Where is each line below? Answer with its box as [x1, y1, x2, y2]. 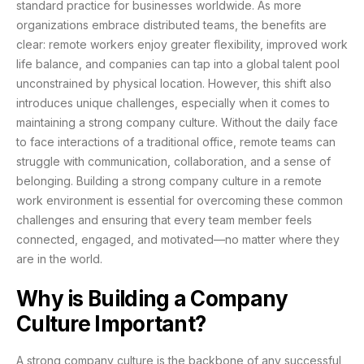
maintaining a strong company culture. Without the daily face [16, 115, 338, 130]
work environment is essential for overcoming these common [16, 193, 343, 208]
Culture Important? [16, 311, 206, 337]
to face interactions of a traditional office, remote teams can [16, 135, 336, 149]
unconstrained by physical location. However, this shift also [16, 76, 331, 91]
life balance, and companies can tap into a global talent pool [16, 57, 340, 71]
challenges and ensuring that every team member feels [16, 213, 312, 227]
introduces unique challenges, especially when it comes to [16, 96, 330, 110]
